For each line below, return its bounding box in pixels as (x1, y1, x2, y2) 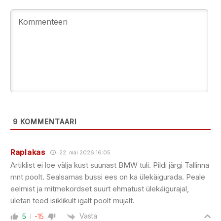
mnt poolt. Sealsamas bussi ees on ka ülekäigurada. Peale (10, 172, 205, 182)
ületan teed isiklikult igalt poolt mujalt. (10, 196, 135, 206)
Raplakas (10, 147, 45, 157)
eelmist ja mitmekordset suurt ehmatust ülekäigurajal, (10, 184, 189, 194)
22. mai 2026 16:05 (57, 149, 110, 156)
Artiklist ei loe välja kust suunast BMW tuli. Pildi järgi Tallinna (10, 160, 209, 170)
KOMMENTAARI (18, 117, 77, 126)
